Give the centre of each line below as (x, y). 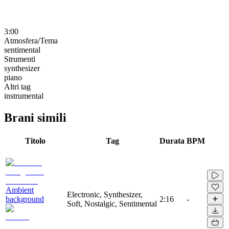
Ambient (20, 190)
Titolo (35, 141)
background (25, 199)
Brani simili (35, 117)
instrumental (24, 96)
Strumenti (20, 59)
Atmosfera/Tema (31, 40)
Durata (172, 141)
